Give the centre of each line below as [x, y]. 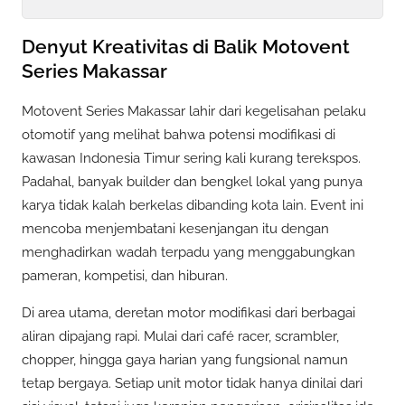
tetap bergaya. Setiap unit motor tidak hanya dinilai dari [192, 383]
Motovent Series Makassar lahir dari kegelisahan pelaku [194, 111]
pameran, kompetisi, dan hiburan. [125, 275]
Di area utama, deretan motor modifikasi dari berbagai [188, 312]
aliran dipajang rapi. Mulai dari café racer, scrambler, [180, 336]
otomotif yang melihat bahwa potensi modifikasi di [179, 134]
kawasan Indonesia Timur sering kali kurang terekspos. [191, 158]
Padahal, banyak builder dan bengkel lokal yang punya [192, 181]
